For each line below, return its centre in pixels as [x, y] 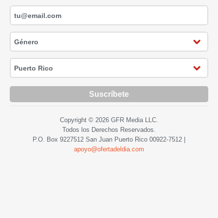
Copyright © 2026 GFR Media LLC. [109, 120]
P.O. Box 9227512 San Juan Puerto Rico [91, 140]
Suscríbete [109, 94]
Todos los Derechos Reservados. [109, 130]
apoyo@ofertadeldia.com [109, 149]
